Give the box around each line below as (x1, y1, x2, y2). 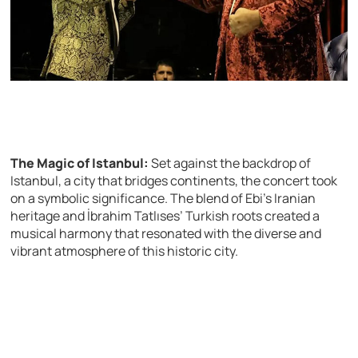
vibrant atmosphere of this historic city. (10, 242, 239, 261)
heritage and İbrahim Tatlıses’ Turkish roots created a (10, 207, 320, 225)
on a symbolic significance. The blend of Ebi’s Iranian (10, 189, 316, 208)
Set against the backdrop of (149, 154, 312, 173)
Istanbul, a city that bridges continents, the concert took (10, 172, 338, 190)
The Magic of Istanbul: (10, 154, 149, 173)
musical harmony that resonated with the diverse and (10, 225, 322, 243)
